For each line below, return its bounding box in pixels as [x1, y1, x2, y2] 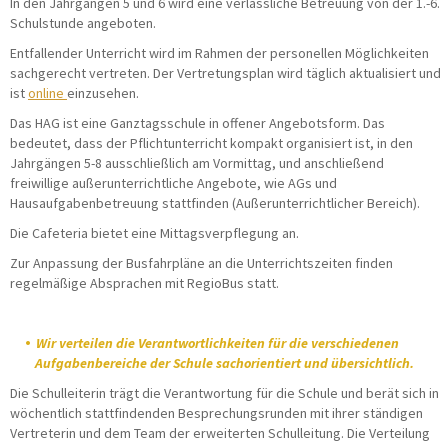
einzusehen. [67, 83, 139, 102]
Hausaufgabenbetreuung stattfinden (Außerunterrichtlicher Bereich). [10, 193, 420, 212]
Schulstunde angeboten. [10, 13, 156, 32]
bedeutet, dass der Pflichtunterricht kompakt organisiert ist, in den [10, 133, 413, 152]
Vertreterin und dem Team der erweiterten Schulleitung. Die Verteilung [10, 423, 430, 442]
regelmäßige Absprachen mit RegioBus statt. [10, 273, 279, 292]
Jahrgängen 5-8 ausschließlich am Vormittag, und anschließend [10, 153, 384, 172]
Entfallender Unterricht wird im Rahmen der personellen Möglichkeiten [10, 43, 429, 62]
